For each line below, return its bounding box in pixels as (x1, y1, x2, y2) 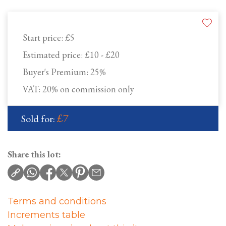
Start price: (23, 32, 65, 44)
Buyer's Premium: (23, 66, 90, 78)
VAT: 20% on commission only (23, 83, 134, 95)
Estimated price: (23, 49, 85, 61)
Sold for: (21, 112, 57, 126)
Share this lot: (8, 148, 61, 160)
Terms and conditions (8, 196, 106, 207)
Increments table (8, 209, 85, 221)
